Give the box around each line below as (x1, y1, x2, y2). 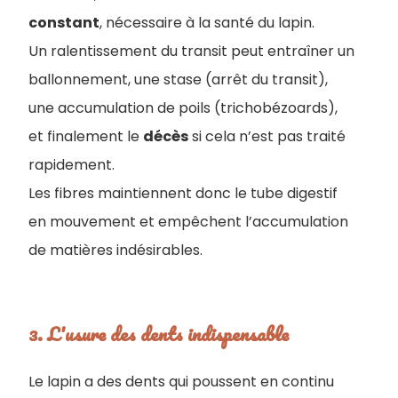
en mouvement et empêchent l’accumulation (28, 211, 348, 232)
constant (28, 12, 99, 33)
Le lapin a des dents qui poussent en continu (28, 371, 334, 392)
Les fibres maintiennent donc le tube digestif (28, 183, 338, 203)
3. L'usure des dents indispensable (28, 318, 289, 349)
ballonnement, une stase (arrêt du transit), (28, 69, 328, 90)
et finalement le (28, 126, 143, 147)
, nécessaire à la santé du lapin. (99, 12, 314, 33)
